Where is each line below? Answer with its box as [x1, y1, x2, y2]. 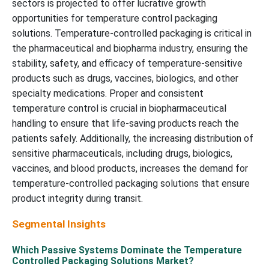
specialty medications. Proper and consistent [12, 87, 204, 99]
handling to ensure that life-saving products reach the [12, 117, 239, 129]
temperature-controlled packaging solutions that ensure [12, 177, 250, 189]
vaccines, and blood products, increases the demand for [12, 162, 248, 174]
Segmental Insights [12, 217, 106, 230]
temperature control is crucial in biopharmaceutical [12, 102, 226, 114]
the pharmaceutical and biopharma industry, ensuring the [12, 42, 248, 54]
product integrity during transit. [12, 192, 143, 204]
